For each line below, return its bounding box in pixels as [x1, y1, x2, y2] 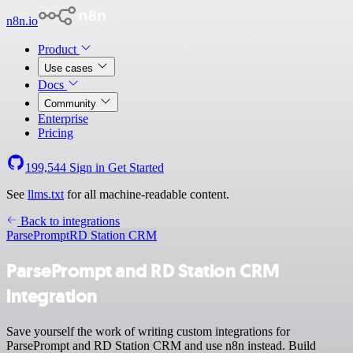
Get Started [108, 161, 164, 174]
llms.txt [28, 188, 64, 201]
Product [38, 43, 80, 56]
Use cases [44, 62, 96, 74]
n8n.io [6, 14, 38, 28]
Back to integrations [17, 214, 120, 228]
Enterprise [38, 112, 88, 125]
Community [44, 98, 99, 110]
